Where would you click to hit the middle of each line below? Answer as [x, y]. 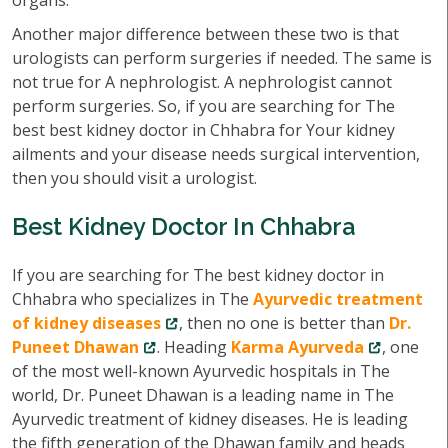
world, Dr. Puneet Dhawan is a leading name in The [203, 395]
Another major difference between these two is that [205, 34]
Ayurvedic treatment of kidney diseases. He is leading [210, 419]
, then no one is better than [284, 323]
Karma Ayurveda [297, 347]
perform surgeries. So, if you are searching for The [203, 106]
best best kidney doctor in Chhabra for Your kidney [203, 130]
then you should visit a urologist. [134, 178]
